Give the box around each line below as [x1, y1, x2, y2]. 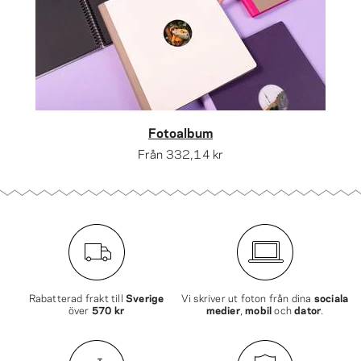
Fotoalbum [148, 122, 213, 141]
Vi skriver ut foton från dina [180, 290, 314, 305]
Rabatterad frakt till [28, 290, 126, 305]
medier [205, 302, 240, 317]
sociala [313, 290, 349, 305]
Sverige [126, 290, 164, 305]
